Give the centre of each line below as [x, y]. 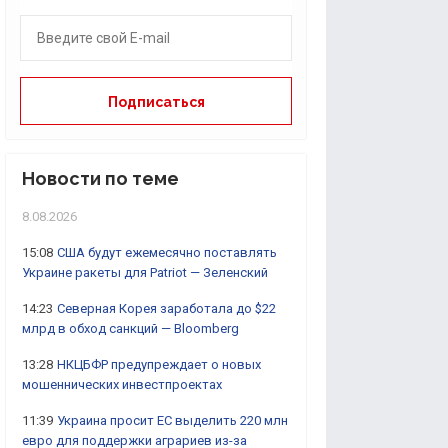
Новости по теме [100, 178]
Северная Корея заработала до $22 [166, 308]
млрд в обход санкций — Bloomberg [130, 328]
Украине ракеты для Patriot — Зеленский [145, 272]
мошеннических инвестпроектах [122, 384]
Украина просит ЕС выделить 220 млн [172, 420]
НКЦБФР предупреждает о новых [159, 364]
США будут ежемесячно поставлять [167, 252]
